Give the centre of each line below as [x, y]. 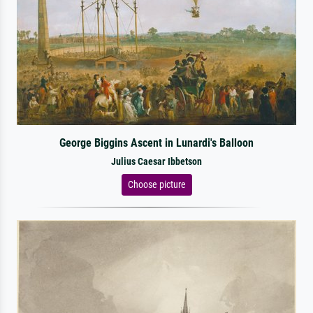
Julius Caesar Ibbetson [156, 161]
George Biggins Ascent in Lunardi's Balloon [156, 143]
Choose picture [156, 184]
